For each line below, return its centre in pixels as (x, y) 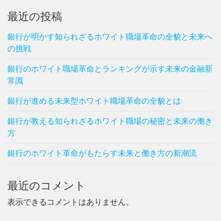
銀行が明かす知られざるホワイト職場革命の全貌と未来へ (110, 37)
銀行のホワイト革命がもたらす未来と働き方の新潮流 (102, 153)
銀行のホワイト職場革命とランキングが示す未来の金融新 (110, 69)
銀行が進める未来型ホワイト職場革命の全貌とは (94, 101)
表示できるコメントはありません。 (71, 202)
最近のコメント (47, 185)
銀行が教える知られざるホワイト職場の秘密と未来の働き (110, 121)
